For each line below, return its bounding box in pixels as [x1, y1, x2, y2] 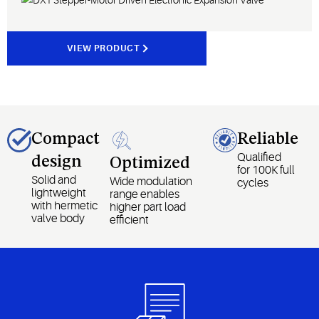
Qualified [236, 150, 281, 164]
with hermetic [31, 199, 98, 212]
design [31, 153, 82, 171]
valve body [31, 211, 85, 225]
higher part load [110, 200, 187, 214]
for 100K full [236, 163, 295, 177]
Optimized [110, 155, 191, 172]
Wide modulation [110, 174, 193, 188]
